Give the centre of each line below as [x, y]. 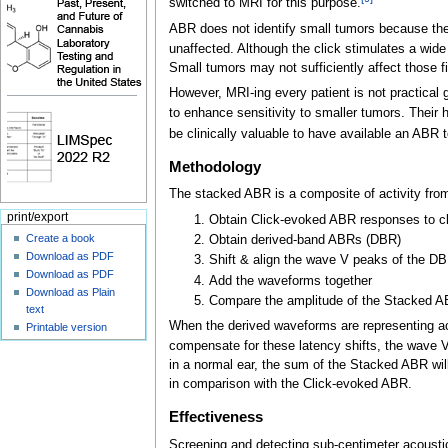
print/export [37, 217]
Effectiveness [215, 417]
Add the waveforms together [291, 280]
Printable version [67, 326]
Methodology [214, 166]
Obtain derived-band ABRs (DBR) [305, 240]
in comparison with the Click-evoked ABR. [290, 384]
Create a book [61, 237]
